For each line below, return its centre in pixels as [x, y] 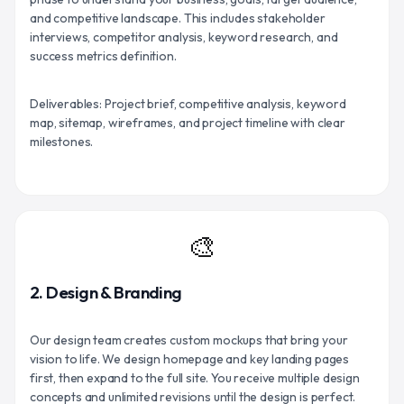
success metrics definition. [103, 55]
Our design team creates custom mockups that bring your [189, 340]
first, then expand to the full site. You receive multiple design [195, 377]
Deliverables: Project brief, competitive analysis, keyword [188, 103]
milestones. [62, 141]
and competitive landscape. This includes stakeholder [178, 18]
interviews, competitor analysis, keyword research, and [184, 37]
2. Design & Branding [106, 292]
